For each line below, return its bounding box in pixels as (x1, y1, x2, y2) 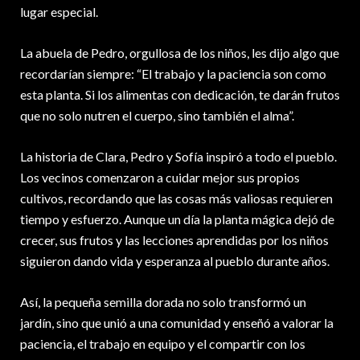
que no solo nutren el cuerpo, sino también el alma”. (20, 108, 294, 124)
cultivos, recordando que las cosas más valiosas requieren (20, 190, 333, 207)
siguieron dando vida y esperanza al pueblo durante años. (20, 253, 329, 269)
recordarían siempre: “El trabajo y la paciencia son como (20, 66, 326, 82)
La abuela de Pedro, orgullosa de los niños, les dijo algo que (20, 45, 339, 61)
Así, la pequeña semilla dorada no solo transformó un (20, 294, 306, 310)
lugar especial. (20, 4, 98, 20)
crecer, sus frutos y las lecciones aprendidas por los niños (20, 232, 329, 248)
